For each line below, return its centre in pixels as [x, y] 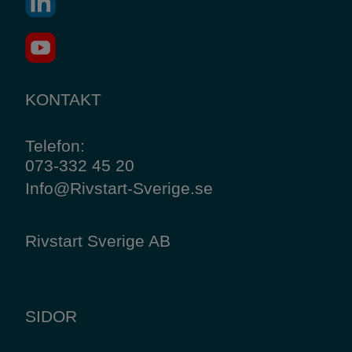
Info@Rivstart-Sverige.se [119, 189]
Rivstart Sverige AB [98, 241]
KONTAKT [63, 100]
